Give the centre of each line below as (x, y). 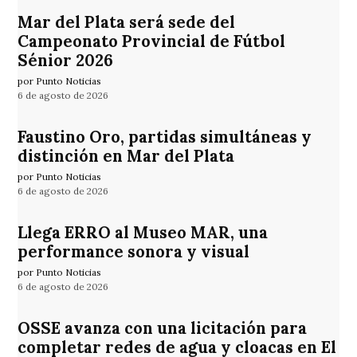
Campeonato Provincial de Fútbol (152, 42)
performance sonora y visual (134, 252)
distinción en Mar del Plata (126, 157)
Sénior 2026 (66, 61)
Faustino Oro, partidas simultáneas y (165, 137)
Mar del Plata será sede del (127, 23)
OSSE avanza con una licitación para (163, 329)
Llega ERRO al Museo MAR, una (143, 233)
